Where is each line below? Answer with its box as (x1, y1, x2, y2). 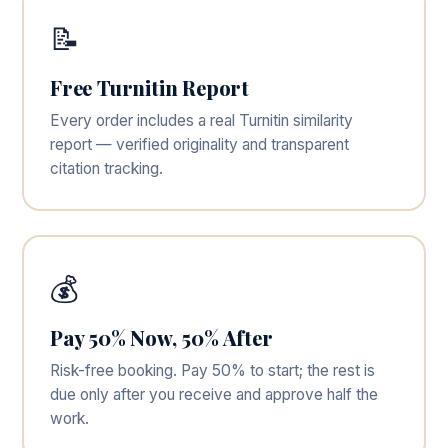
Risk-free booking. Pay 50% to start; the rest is (50, 361, 375, 380)
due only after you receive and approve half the (50, 385, 378, 404)
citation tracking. (50, 159, 163, 178)
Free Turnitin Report (50, 74, 249, 101)
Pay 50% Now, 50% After (50, 324, 273, 351)
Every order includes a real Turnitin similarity (50, 111, 353, 130)
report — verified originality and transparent (50, 135, 349, 154)
